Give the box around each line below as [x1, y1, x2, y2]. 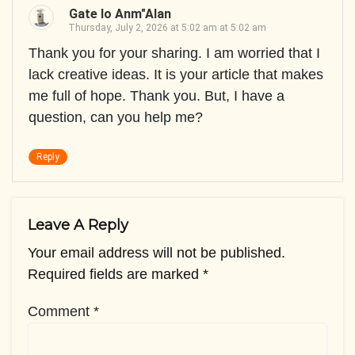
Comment [28, 303, 94, 320]
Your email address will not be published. [28, 245, 285, 261]
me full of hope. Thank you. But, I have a [29, 88, 284, 105]
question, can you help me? [29, 109, 203, 126]
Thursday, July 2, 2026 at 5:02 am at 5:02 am [68, 22, 266, 34]
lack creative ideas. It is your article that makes [29, 67, 323, 83]
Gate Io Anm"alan [69, 6, 171, 22]
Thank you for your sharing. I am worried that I [29, 45, 320, 62]
